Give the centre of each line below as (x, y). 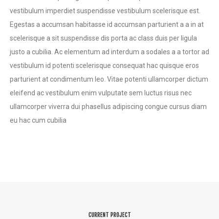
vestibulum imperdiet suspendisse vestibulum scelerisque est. (105, 11)
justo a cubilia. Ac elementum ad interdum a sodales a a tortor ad (109, 52)
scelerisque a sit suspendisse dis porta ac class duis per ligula (103, 38)
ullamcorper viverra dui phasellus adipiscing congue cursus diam (108, 106)
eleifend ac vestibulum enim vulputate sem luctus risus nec (101, 93)
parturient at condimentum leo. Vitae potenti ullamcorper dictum (109, 79)
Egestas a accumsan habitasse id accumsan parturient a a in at (107, 24)
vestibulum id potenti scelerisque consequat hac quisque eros (104, 65)
